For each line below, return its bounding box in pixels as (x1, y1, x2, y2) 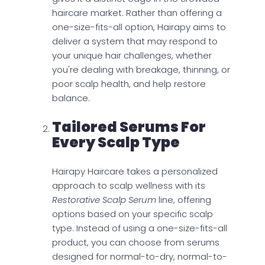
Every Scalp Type (52, 132, 180, 153)
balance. (52, 92, 90, 105)
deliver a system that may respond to (52, 35, 218, 48)
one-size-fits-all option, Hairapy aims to (52, 21, 226, 34)
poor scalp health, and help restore (52, 77, 206, 91)
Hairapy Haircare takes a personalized (52, 165, 218, 178)
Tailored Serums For (52, 117, 206, 137)
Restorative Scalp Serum (52, 193, 156, 206)
